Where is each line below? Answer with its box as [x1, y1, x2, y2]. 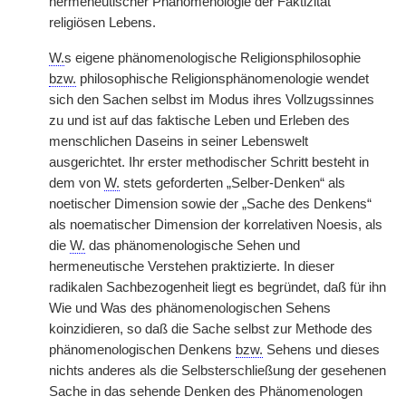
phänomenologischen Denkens [49, 343, 236, 357]
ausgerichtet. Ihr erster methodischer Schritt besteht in [49, 155, 369, 169]
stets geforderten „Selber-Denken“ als [120, 176, 345, 190]
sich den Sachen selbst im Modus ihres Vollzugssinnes [49, 92, 374, 107]
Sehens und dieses [263, 343, 380, 357]
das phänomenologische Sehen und [85, 238, 300, 253]
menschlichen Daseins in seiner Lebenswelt [49, 134, 308, 149]
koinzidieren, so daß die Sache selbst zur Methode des [49, 322, 372, 336]
